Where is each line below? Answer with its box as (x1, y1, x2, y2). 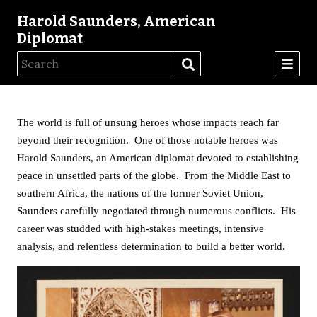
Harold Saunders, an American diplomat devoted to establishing (17, 152, 299, 163)
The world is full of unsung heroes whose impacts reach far (17, 117, 279, 128)
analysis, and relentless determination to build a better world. (17, 241, 288, 252)
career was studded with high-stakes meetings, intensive (17, 223, 264, 234)
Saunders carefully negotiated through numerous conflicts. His (17, 205, 296, 217)
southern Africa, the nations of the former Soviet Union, (17, 188, 263, 199)
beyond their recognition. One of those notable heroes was (17, 134, 278, 146)
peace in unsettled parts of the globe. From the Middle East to (17, 170, 291, 181)
